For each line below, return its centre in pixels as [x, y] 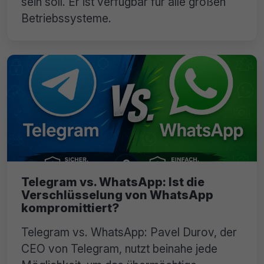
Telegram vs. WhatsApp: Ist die [113, 182]
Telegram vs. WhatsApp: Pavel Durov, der [129, 232]
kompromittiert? [70, 208]
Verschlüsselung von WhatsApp [117, 195]
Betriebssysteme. [66, 18]
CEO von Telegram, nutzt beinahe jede [119, 249]
